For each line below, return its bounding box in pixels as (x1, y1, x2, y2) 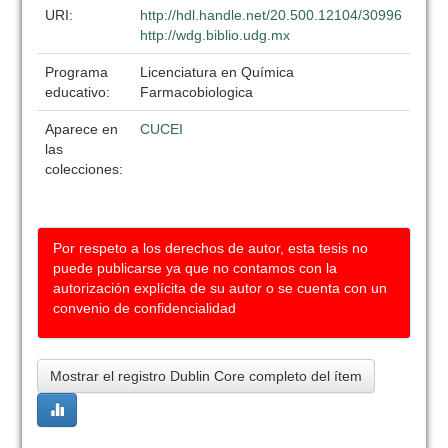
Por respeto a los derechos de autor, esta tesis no (53, 240, 369, 256)
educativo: (45, 84, 115, 100)
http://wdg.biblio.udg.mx (140, 27, 291, 43)
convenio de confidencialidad (53, 300, 237, 316)
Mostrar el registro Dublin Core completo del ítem (50, 368, 363, 384)
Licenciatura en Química (140, 64, 295, 80)
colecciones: (45, 161, 124, 177)
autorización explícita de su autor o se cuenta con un (53, 280, 388, 296)
